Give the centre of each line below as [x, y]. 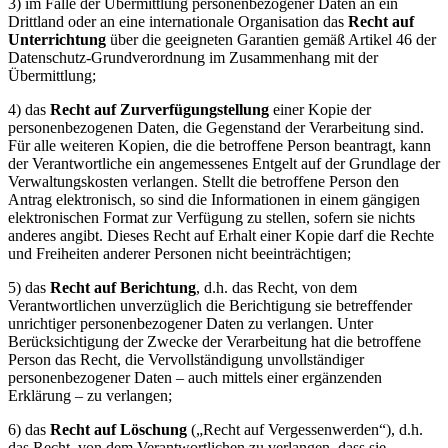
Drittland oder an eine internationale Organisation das [178, 21]
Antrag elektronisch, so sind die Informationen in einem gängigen [214, 199]
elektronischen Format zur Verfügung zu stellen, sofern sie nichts [211, 217]
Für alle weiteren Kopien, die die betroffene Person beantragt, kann [219, 145]
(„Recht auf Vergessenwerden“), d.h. [305, 429]
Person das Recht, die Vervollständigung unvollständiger [186, 359]
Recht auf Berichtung [123, 287]
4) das [29, 109]
